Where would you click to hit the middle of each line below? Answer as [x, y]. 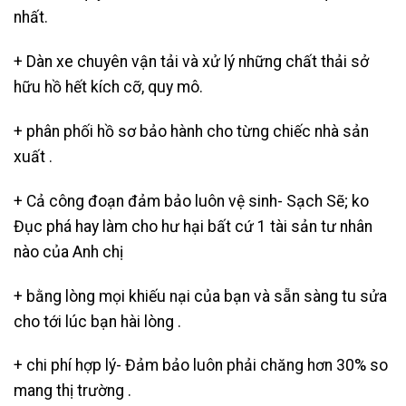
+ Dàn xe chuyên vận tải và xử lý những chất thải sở [191, 62]
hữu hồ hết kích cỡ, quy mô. [108, 87]
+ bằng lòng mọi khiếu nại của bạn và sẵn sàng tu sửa [200, 296]
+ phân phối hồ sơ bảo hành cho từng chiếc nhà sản [191, 131]
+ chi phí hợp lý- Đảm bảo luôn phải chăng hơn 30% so [201, 366]
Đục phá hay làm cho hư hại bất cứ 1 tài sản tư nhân [193, 226]
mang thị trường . [72, 391]
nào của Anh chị [68, 251]
